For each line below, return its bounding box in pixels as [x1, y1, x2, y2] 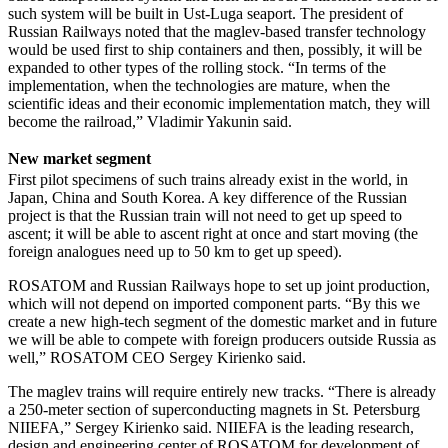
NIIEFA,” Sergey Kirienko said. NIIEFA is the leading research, [8, 419, 414, 437]
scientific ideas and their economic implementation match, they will [8, 95, 430, 113]
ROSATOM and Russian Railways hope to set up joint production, [8, 277, 430, 295]
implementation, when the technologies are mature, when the [8, 77, 390, 95]
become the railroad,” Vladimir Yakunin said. [8, 113, 292, 131]
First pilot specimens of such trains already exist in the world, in [8, 171, 408, 189]
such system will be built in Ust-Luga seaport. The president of [8, 5, 403, 23]
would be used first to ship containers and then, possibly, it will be [8, 41, 422, 59]
